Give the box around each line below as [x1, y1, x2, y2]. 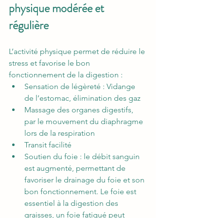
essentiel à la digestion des [24, 199, 120, 208]
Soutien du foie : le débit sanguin [24, 152, 142, 162]
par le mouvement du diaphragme [24, 117, 145, 127]
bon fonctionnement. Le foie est [24, 187, 138, 197]
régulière [9, 17, 51, 34]
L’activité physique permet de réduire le [9, 47, 147, 56]
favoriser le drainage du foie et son [24, 175, 146, 185]
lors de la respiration [24, 128, 95, 138]
